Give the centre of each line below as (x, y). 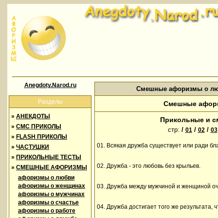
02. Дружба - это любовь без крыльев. (149, 166)
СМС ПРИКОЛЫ (39, 127)
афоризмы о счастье (48, 202)
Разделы (50, 102)
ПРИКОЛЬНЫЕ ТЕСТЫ (49, 157)
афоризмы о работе (47, 211)
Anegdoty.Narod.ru (50, 85)
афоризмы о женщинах (52, 186)
